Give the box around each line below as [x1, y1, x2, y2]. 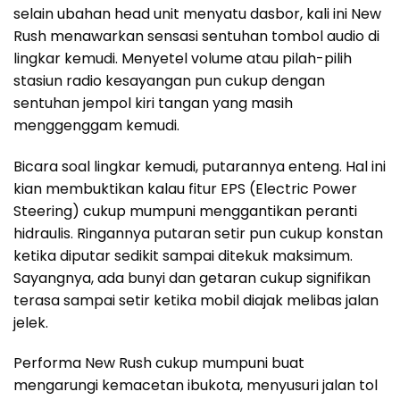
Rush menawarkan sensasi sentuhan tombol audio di [13, 25, 379, 46]
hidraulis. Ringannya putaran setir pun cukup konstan [13, 222, 383, 244]
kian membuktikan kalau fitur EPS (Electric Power [13, 178, 357, 199]
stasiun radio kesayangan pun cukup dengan [13, 70, 325, 91]
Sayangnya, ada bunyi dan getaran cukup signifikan [13, 267, 371, 288]
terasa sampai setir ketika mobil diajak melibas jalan [13, 289, 379, 311]
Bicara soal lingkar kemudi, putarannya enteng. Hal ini [13, 155, 386, 177]
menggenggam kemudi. [13, 114, 179, 136]
